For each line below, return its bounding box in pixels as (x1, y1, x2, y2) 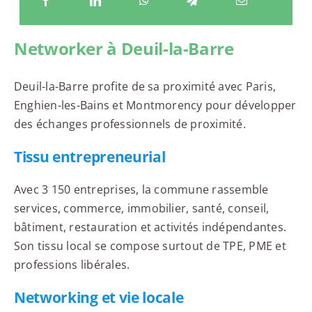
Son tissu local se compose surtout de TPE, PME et (13, 237, 286, 253)
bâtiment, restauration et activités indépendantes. (13, 219, 286, 235)
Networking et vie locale (13, 287, 184, 307)
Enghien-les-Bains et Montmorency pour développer (13, 97, 297, 113)
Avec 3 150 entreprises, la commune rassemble (13, 181, 269, 197)
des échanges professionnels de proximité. (13, 116, 246, 132)
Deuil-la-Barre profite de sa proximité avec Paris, (13, 78, 276, 94)
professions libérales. (13, 256, 130, 272)
